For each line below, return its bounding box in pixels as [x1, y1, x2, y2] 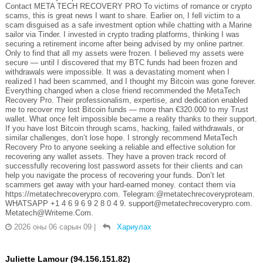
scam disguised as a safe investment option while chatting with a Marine [5, 21, 252, 30]
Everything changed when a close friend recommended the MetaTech [5, 86, 240, 96]
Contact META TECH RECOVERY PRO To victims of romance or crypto [5, 2, 252, 11]
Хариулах [116, 222, 151, 232]
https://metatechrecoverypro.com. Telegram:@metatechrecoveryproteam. [5, 190, 255, 199]
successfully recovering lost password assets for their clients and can [5, 161, 242, 171]
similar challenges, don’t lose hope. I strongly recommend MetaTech [5, 133, 237, 143]
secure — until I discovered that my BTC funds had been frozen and [5, 58, 237, 68]
